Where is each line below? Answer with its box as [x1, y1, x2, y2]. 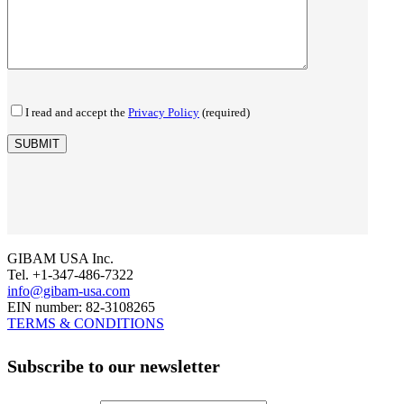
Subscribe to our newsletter [7, 355, 220, 376]
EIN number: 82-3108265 [7, 299, 155, 316]
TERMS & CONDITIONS [7, 316, 164, 332]
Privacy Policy [128, 106, 199, 120]
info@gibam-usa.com [7, 283, 130, 299]
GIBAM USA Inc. [7, 251, 114, 267]
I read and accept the [25, 106, 128, 120]
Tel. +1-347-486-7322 [7, 267, 133, 283]
